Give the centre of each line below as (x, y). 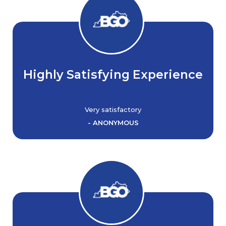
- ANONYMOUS (113, 123)
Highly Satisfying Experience (113, 74)
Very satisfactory (113, 109)
